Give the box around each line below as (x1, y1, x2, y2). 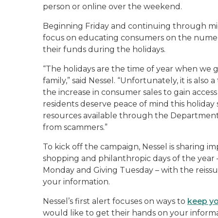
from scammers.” (43, 123, 111, 132)
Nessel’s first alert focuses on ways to (43, 197, 187, 206)
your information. (43, 177, 110, 186)
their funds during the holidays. (43, 45, 165, 54)
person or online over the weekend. (43, 2, 182, 11)
